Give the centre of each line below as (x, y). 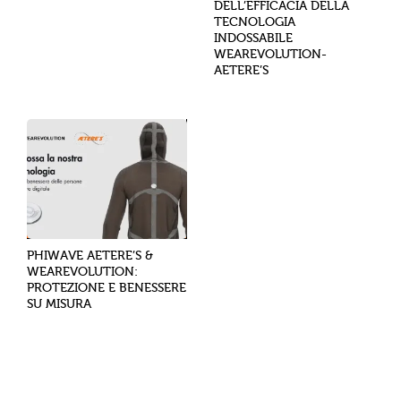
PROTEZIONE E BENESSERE (107, 288)
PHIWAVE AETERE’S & (90, 256)
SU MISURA (59, 304)
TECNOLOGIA (255, 22)
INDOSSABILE (253, 38)
